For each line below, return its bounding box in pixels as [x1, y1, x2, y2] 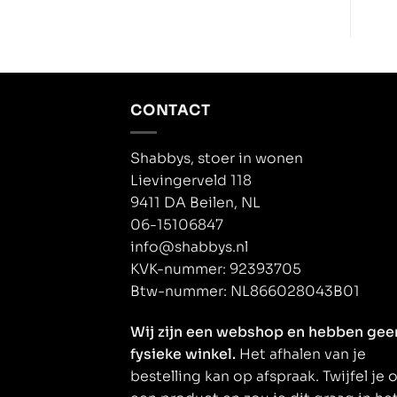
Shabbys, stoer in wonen [130, 150, 303, 167]
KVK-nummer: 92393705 [130, 261, 305, 278]
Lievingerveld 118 [130, 172, 252, 190]
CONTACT [130, 101, 211, 120]
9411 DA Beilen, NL [130, 194, 261, 212]
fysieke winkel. [130, 345, 236, 363]
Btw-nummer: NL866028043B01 [130, 283, 360, 300]
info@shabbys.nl [130, 238, 248, 256]
